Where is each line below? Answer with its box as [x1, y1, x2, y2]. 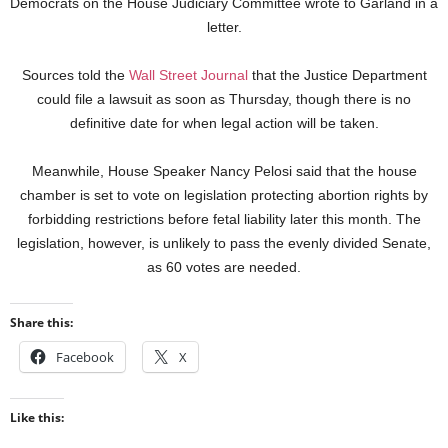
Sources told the [21, 67, 129, 84]
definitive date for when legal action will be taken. [69, 115, 379, 132]
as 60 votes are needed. [147, 259, 301, 276]
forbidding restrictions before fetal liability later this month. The [27, 211, 421, 228]
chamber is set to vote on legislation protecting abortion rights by [20, 187, 428, 204]
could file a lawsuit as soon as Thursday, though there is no [37, 91, 411, 108]
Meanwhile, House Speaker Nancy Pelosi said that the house [31, 163, 417, 180]
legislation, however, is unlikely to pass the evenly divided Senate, [17, 235, 431, 252]
